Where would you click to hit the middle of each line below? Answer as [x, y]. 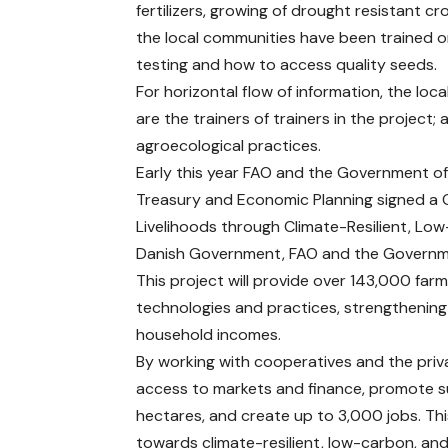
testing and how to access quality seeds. [287, 64]
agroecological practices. [229, 145]
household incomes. [209, 334]
